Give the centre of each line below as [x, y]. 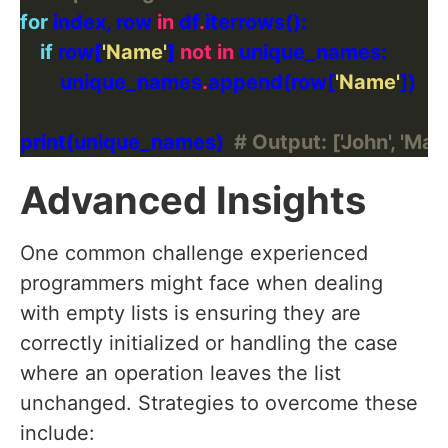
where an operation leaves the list [180, 373]
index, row [102, 22]
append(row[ [271, 82]
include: [57, 433]
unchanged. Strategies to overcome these [219, 403]
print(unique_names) [127, 142]
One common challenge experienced [194, 253]
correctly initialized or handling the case [209, 343]
